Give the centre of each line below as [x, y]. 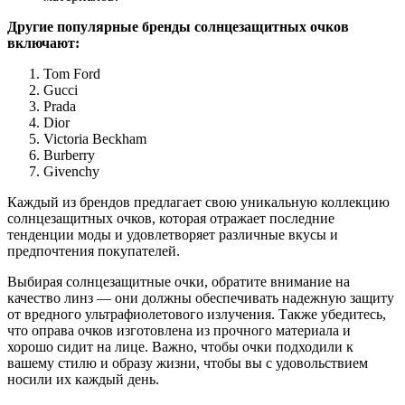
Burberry [69, 155]
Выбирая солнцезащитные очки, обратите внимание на [179, 282]
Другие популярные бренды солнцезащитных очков [178, 27]
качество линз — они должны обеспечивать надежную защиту [201, 298]
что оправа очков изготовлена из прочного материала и [179, 331]
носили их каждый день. [83, 380]
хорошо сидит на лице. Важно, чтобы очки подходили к [180, 347]
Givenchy [71, 172]
